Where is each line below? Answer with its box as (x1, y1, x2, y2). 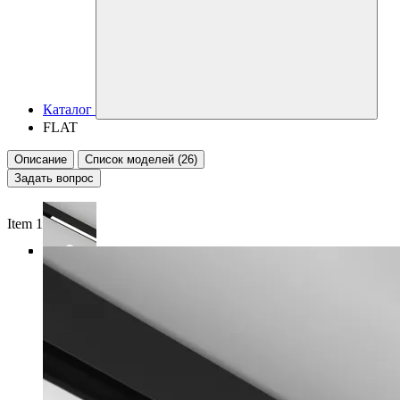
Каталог (43, 102, 92, 117)
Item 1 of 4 (7, 216, 69, 231)
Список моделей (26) (85, 153, 197, 166)
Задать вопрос (14, 171, 94, 185)
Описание (14, 153, 67, 166)
